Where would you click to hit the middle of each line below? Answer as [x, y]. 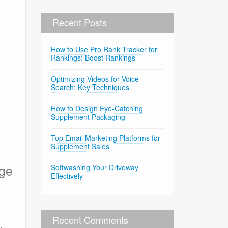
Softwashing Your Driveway [95, 167]
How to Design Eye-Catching [97, 108]
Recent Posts [80, 22]
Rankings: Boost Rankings [93, 57]
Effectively [67, 175]
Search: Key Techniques [90, 87]
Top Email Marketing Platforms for [106, 138]
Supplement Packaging [88, 116]
